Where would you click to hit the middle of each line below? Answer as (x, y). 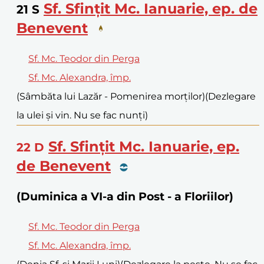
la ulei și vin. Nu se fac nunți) (82, 115)
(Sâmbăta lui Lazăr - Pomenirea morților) (111, 97)
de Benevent (64, 166)
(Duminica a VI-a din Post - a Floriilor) (125, 196)
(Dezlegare (230, 97)
